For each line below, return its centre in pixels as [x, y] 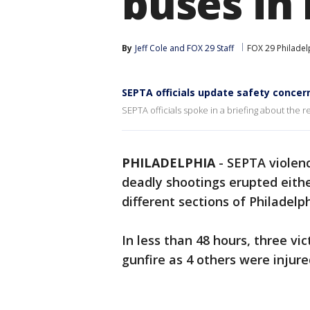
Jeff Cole [151, 48]
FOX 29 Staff [210, 48]
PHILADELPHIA [168, 163]
